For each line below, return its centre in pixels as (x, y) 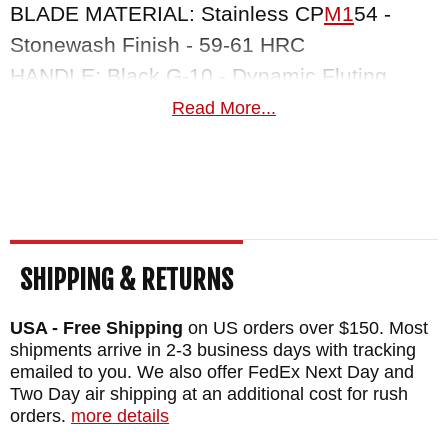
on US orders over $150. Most (305, 328)
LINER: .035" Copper (109, 106)
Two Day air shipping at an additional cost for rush (209, 394)
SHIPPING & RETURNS (126, 280)
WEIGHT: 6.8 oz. (89, 137)
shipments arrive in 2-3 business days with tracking (213, 350)
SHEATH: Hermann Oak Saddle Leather (200, 168)
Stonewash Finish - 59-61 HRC (157, 44)
